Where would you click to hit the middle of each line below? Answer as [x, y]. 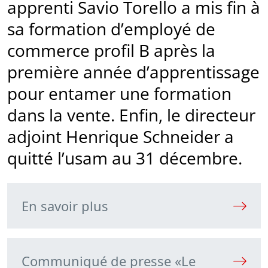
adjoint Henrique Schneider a [121, 137]
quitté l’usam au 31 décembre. [125, 158]
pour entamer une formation [119, 94]
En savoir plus [65, 206]
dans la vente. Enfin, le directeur [131, 115]
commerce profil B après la [111, 51]
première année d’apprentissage [133, 72]
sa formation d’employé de [111, 29]
